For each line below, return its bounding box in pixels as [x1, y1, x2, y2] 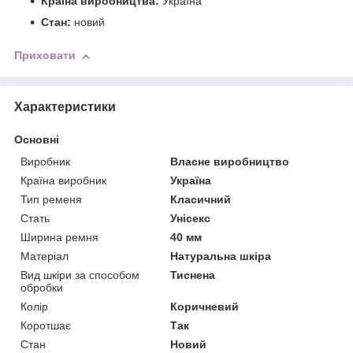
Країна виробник [20, 173, 106, 187]
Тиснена [170, 268, 216, 281]
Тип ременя [20, 192, 82, 206]
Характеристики [14, 99, 116, 113]
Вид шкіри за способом [20, 268, 139, 281]
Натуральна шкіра [170, 249, 272, 262]
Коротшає [20, 318, 71, 332]
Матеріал [20, 249, 69, 262]
